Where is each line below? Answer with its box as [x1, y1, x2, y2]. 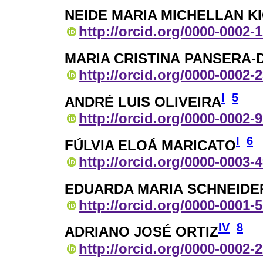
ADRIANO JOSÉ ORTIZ [65, 224, 218, 240]
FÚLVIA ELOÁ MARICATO [65, 137, 236, 153]
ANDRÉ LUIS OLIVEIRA [65, 93, 221, 110]
